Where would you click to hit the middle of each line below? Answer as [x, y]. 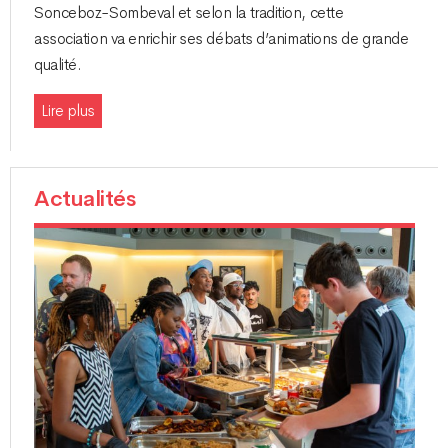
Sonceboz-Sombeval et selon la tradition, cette [189, 13]
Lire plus [68, 110]
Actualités [85, 198]
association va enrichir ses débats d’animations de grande [221, 39]
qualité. [58, 65]
